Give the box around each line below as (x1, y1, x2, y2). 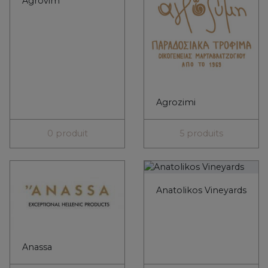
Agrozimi (156, 97, 196, 108)
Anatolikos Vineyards (156, 185, 246, 196)
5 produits (179, 128, 223, 139)
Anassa (22, 242, 52, 253)
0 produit (47, 128, 88, 139)
